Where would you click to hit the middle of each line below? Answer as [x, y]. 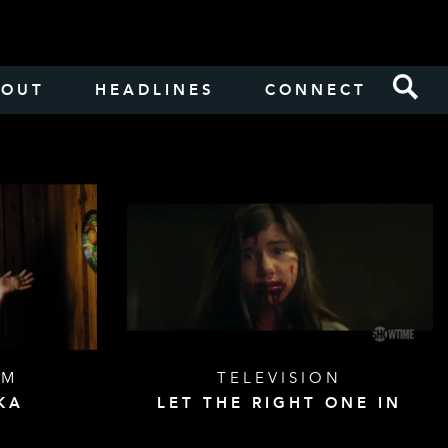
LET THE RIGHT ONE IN [280, 403]
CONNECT [316, 90]
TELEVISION [280, 378]
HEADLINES [155, 90]
